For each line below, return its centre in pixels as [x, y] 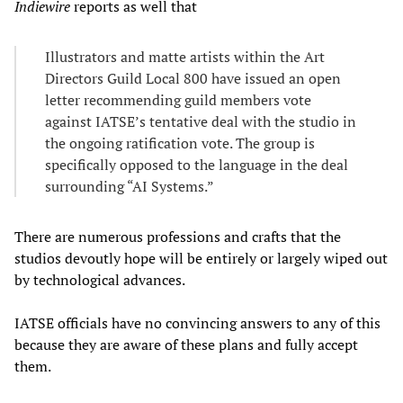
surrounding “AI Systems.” [130, 187]
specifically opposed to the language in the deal [197, 165]
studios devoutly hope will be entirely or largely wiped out [201, 259]
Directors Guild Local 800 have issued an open [193, 79]
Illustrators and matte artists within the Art [185, 57]
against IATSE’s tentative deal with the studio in [201, 122]
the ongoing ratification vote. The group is [180, 143]
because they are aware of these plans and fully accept [186, 345]
